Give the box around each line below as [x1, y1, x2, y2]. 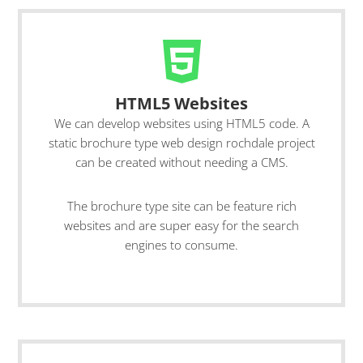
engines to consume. [125, 237, 238, 253]
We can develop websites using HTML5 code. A [53, 115, 310, 131]
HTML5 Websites [115, 92, 248, 114]
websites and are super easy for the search [64, 217, 299, 233]
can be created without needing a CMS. [75, 154, 288, 170]
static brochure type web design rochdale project [48, 135, 315, 151]
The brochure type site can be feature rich [66, 198, 297, 214]
